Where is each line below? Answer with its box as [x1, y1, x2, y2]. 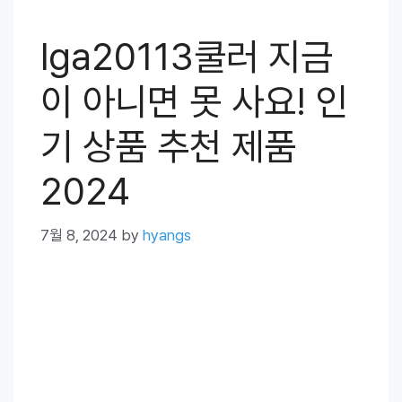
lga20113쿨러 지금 [40, 34, 333, 79]
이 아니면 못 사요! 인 [40, 79, 348, 124]
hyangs [143, 225, 191, 244]
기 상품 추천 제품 [40, 124, 296, 169]
